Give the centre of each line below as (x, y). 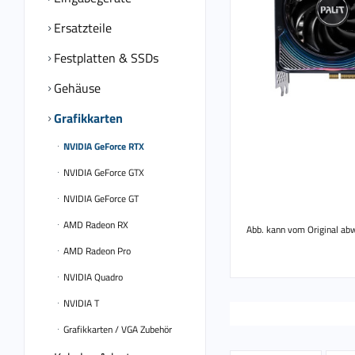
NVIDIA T (80, 303)
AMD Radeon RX (95, 225)
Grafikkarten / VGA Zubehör (116, 329)
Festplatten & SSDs (105, 58)
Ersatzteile (81, 28)
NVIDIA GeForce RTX (103, 146)
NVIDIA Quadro (92, 277)
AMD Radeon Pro (96, 251)
